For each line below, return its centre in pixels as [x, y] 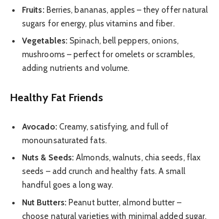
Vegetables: [45, 40]
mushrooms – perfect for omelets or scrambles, [108, 54]
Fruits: [33, 10]
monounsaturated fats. [64, 140]
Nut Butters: [44, 202]
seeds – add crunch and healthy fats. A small [104, 171]
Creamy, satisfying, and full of [113, 126]
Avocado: [40, 126]
